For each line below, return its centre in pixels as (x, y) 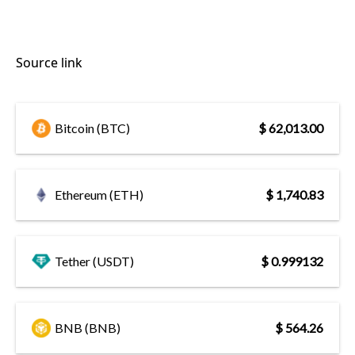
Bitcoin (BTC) (92, 128)
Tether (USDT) (94, 261)
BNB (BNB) (88, 327)
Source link (49, 63)
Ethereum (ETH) (99, 194)
